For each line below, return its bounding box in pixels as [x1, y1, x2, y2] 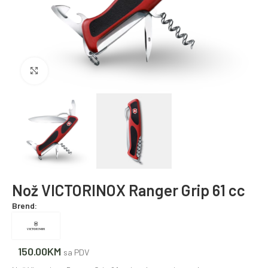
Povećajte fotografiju [47, 66, 124, 76]
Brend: [12, 200, 37, 211]
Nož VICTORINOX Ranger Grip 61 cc [12, 180, 245, 199]
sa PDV [63, 246, 89, 257]
